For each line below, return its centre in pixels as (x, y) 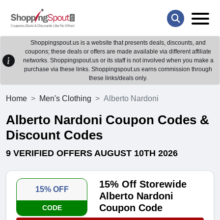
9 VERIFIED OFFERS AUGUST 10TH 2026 (92, 153)
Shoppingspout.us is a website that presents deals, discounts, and (118, 43)
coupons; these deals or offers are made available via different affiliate (118, 52)
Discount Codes (54, 135)
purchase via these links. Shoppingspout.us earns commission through (118, 69)
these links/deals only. (118, 78)
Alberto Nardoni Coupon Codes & (108, 120)
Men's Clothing (65, 99)
